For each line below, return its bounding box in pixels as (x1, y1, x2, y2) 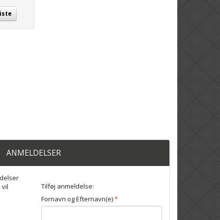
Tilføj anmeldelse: (41, 182, 94, 191)
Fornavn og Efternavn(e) (41, 194, 113, 204)
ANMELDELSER (6, 147, 61, 159)
